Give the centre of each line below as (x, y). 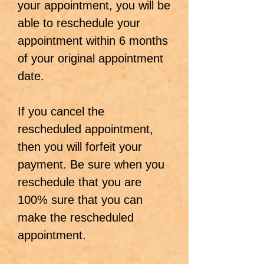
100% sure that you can (80, 200)
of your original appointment (90, 58)
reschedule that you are (80, 182)
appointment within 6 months (93, 41)
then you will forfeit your (80, 147)
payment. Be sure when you (91, 164)
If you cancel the (61, 111)
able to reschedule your (79, 23)
